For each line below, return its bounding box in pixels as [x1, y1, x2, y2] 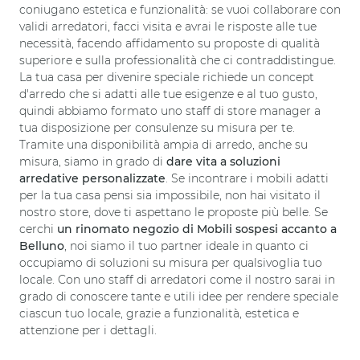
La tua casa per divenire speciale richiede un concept [19, 70, 314, 85]
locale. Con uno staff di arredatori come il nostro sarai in [19, 272, 335, 288]
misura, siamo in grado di [19, 154, 166, 170]
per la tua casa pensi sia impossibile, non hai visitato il [19, 188, 321, 203]
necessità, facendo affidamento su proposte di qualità [19, 36, 320, 51]
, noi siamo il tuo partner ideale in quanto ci [64, 239, 309, 254]
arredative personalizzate [19, 171, 166, 186]
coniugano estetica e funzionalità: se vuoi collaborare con [19, 2, 341, 18]
